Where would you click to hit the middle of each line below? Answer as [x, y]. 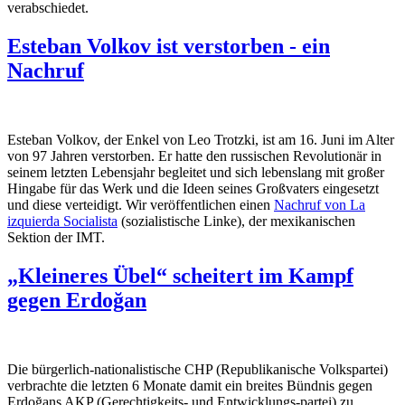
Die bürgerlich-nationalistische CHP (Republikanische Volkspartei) [198, 369]
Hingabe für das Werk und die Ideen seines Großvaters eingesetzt [193, 188]
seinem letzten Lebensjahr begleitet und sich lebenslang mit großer [196, 172]
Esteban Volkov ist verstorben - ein [169, 46]
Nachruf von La [320, 204]
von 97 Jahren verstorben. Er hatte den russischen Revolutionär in [194, 155]
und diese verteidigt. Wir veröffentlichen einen [141, 204]
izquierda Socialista [62, 221]
